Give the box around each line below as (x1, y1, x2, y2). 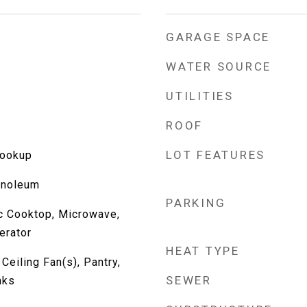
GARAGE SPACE (166, 30, 270, 44)
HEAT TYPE (166, 244, 240, 258)
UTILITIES (166, 89, 234, 103)
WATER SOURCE (166, 60, 271, 73)
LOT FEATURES (166, 148, 265, 162)
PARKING (166, 196, 226, 210)
